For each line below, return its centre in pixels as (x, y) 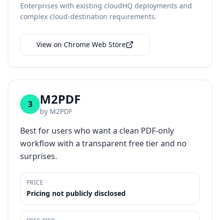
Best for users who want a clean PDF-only (97, 131)
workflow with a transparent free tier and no (103, 143)
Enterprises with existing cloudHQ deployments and (106, 6)
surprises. (39, 156)
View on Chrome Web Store (81, 44)
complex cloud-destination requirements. (88, 16)
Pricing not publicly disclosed (76, 193)
